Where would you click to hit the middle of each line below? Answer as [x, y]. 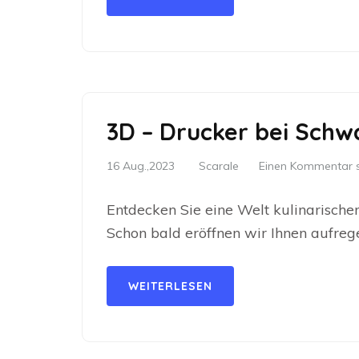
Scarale [219, 166]
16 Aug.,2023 [141, 166]
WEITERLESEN [170, 286]
